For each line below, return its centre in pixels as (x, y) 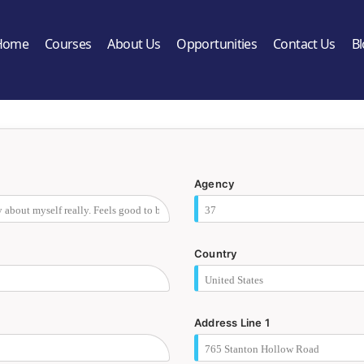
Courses (68, 44)
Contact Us (304, 44)
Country (216, 253)
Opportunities (217, 44)
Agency (214, 184)
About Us (134, 44)
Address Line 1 (232, 323)
